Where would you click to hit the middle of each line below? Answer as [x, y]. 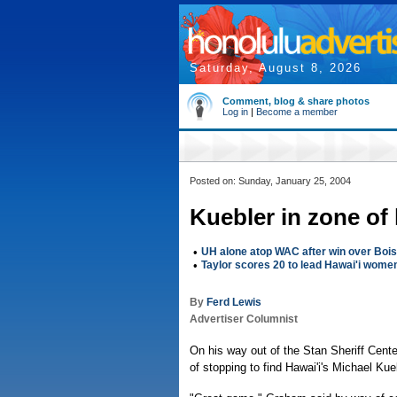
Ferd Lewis [234, 302]
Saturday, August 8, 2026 [276, 68]
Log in [235, 112]
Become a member [297, 112]
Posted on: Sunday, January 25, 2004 [270, 181]
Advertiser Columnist [244, 319]
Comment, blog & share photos [296, 101]
